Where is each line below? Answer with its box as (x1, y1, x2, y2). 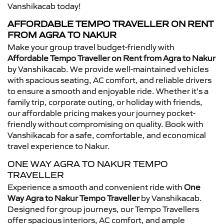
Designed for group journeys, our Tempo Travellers (7, 203, 199, 214)
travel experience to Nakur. (7, 140, 110, 151)
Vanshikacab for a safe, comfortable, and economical (7, 129, 206, 140)
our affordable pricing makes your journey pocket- (7, 107, 195, 118)
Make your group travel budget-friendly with (7, 41, 174, 52)
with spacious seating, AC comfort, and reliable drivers (7, 74, 211, 85)
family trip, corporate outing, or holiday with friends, (7, 96, 202, 107)
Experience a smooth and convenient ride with (7, 181, 184, 192)
